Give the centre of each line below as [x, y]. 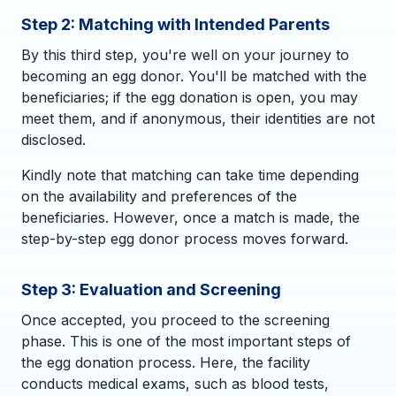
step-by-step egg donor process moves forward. [185, 238]
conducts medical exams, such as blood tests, [175, 383]
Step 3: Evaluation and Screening [151, 289]
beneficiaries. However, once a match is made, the [190, 217]
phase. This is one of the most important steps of [186, 341]
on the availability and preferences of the [159, 196]
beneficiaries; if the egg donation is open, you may [190, 97]
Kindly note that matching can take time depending [190, 175]
